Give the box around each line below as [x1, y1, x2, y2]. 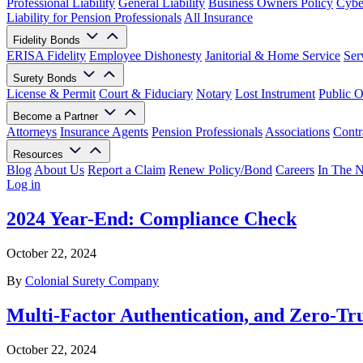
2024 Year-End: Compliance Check [6, 207, 297, 229]
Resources [13, 148, 66, 160]
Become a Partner [13, 110, 101, 122]
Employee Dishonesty [89, 49, 202, 62]
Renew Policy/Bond [169, 163, 272, 177]
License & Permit [6, 87, 96, 100]
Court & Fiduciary [99, 87, 193, 100]
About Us [34, 163, 84, 177]
